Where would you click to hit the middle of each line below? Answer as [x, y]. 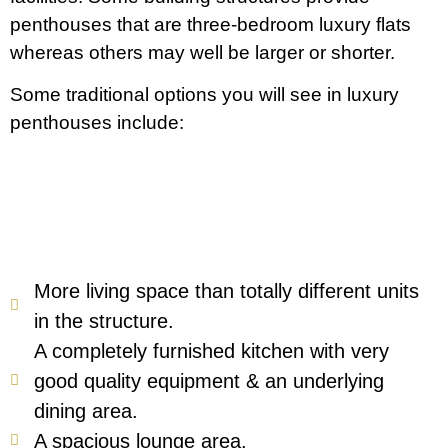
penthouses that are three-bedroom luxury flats [210, 24]
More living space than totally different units [226, 290]
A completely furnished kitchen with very [211, 350]
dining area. [85, 410]
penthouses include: [97, 123]
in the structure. [103, 320]
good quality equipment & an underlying [208, 380]
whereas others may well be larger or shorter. [202, 52]
